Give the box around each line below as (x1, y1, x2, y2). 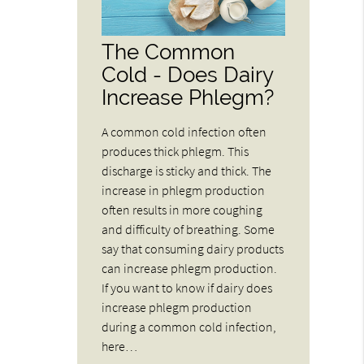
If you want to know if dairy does (102, 279, 273, 296)
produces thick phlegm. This (102, 142, 249, 159)
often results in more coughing (102, 201, 263, 218)
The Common (102, 38, 236, 64)
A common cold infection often (102, 123, 267, 140)
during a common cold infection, (102, 318, 277, 335)
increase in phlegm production (102, 181, 266, 198)
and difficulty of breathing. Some (102, 220, 275, 237)
